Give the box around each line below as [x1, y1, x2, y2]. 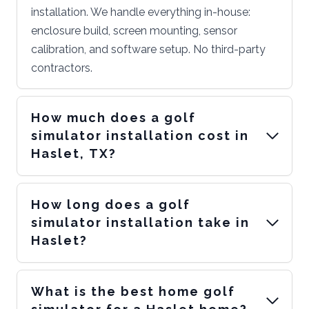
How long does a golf [31, 197, 190, 212]
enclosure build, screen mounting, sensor [31, 24, 237, 38]
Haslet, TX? [31, 146, 117, 161]
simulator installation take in [31, 215, 250, 230]
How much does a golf [31, 110, 196, 126]
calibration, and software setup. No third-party [31, 43, 266, 57]
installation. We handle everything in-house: [31, 6, 250, 19]
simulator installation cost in [31, 128, 249, 143]
